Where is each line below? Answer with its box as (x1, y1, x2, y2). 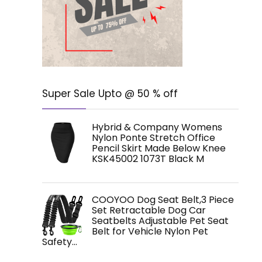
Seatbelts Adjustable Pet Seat (92, 214, 229, 227)
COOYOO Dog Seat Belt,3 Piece (92, 193, 234, 206)
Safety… (42, 235, 77, 249)
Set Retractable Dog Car (92, 204, 206, 217)
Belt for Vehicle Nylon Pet (92, 225, 208, 238)
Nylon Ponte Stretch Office (92, 131, 215, 144)
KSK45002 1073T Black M (92, 152, 204, 166)
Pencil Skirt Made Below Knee (92, 142, 226, 155)
